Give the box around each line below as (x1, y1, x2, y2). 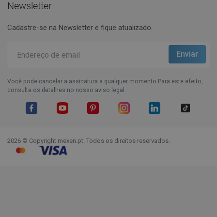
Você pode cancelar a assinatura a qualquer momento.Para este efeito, (7, 77, 203, 85)
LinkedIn (148, 114, 178, 123)
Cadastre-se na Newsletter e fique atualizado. (7, 23, 153, 32)
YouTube (56, 114, 87, 123)
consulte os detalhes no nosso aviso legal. (7, 86, 126, 93)
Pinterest (87, 114, 119, 123)
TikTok (179, 114, 202, 123)
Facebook (25, 114, 60, 123)
